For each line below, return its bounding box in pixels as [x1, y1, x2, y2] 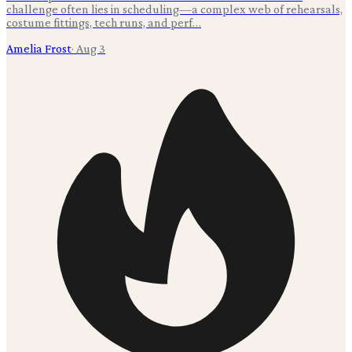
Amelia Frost [6, 41, 71, 55]
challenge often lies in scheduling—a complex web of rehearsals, [6, 2, 343, 16]
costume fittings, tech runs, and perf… [6, 15, 201, 29]
